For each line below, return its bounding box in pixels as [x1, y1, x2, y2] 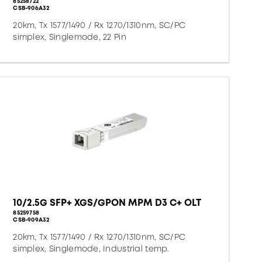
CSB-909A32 [13, 215, 50, 224]
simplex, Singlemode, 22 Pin [13, 31, 126, 43]
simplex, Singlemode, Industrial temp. [13, 243, 170, 254]
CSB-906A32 [13, 4, 50, 12]
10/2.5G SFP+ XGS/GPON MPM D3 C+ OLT [13, 196, 202, 209]
